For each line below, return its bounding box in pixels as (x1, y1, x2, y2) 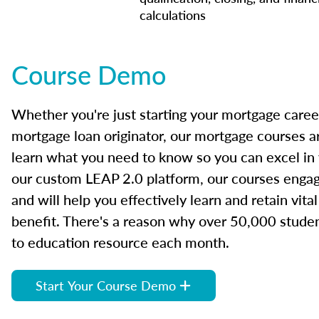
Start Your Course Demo (36, 276, 176, 294)
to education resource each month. (11, 232, 229, 252)
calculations (140, 6, 206, 23)
